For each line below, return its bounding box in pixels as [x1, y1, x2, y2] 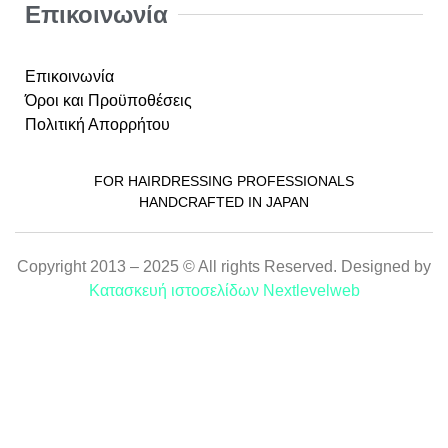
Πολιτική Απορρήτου [25, 115, 170, 133]
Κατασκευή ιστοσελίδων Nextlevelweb [88, 282, 360, 300]
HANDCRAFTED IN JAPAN [139, 193, 309, 210]
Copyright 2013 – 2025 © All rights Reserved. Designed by [17, 258, 431, 276]
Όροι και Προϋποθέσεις [25, 91, 192, 109]
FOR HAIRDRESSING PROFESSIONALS [94, 172, 354, 189]
